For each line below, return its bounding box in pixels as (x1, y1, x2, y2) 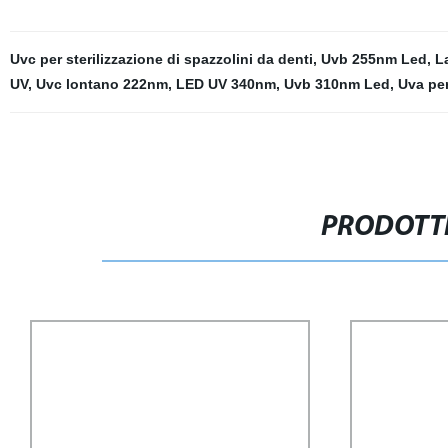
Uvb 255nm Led (320, 51, 427, 67)
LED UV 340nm (175, 76, 276, 92)
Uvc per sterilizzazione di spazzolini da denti (9, 51, 313, 67)
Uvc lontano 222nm (35, 76, 168, 92)
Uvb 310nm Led (283, 76, 390, 92)
